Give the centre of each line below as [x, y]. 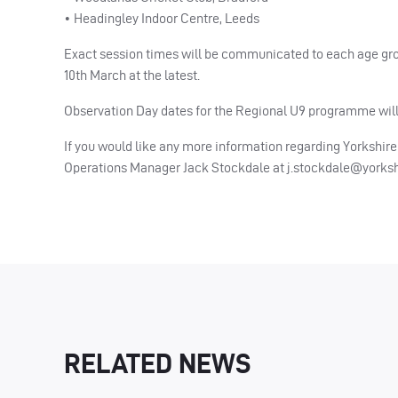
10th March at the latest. [132, 75]
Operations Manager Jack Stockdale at [175, 167]
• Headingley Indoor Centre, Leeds [162, 18]
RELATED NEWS [158, 362]
